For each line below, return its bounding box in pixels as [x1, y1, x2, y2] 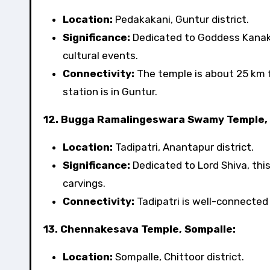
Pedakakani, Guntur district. [113, 13, 249, 25]
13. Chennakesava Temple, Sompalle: [43, 223, 236, 235]
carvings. [63, 177, 105, 189]
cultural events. [63, 49, 138, 61]
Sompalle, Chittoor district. [113, 251, 244, 263]
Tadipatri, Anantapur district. [113, 141, 254, 153]
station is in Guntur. [63, 86, 157, 98]
